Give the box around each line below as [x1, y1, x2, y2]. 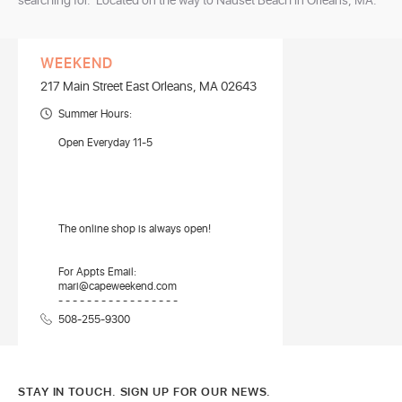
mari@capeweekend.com [58, 279, 177, 295]
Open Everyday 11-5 [58, 135, 153, 152]
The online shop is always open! [58, 222, 211, 238]
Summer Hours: [58, 107, 132, 123]
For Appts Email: [58, 265, 136, 281]
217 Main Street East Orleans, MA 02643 [40, 77, 257, 96]
